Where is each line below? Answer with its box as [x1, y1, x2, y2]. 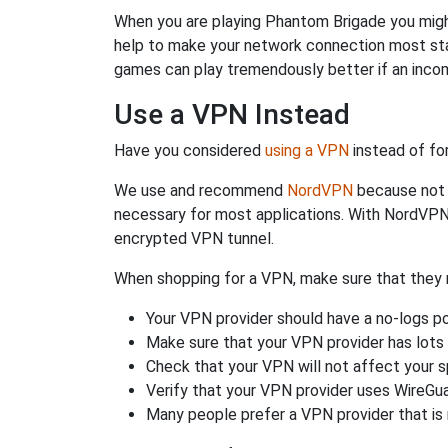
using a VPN [265, 141, 349, 160]
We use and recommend [114, 181, 287, 200]
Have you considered [114, 141, 265, 160]
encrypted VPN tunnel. [114, 229, 274, 248]
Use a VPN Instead [114, 98, 350, 131]
